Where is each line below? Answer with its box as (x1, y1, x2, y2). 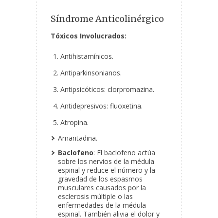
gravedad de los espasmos (58, 174, 143, 184)
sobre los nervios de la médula (58, 157, 154, 166)
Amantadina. (58, 133, 97, 143)
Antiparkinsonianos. (60, 68, 122, 78)
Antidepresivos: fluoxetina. (60, 101, 143, 111)
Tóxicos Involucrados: (51, 31, 127, 41)
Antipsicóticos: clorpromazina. (60, 85, 154, 94)
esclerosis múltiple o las (58, 192, 133, 201)
